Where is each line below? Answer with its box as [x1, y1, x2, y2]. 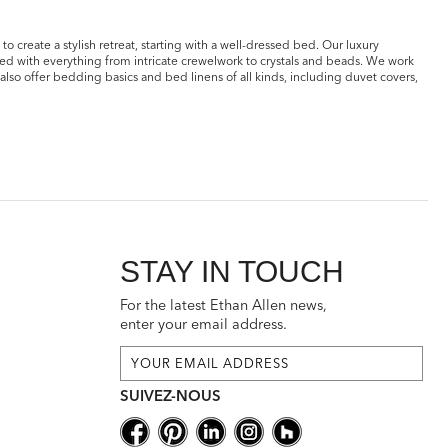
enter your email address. [120, 314, 288, 333]
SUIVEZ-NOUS [120, 385, 222, 405]
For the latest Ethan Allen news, [120, 295, 328, 314]
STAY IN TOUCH [120, 253, 345, 288]
